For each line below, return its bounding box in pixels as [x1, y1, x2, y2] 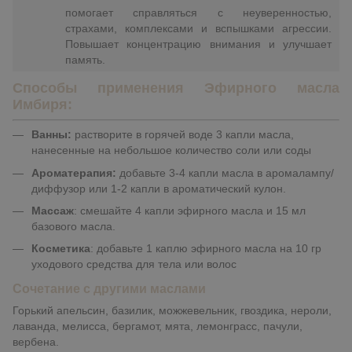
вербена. [13, 335, 59, 349]
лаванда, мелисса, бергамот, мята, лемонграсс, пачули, [13, 320, 302, 333]
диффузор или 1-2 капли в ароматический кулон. [31, 181, 286, 195]
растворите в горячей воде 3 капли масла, [71, 128, 294, 141]
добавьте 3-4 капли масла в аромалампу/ [119, 166, 334, 179]
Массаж [31, 203, 74, 217]
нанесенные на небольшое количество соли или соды [31, 144, 311, 157]
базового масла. [31, 219, 115, 233]
